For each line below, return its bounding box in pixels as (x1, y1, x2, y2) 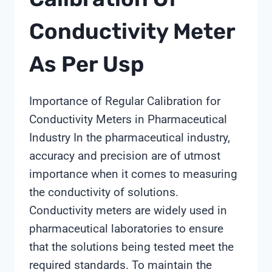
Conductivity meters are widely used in (29, 203, 227, 217)
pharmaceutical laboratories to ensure (29, 221, 223, 236)
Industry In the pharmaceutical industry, (29, 130, 230, 144)
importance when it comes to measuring (29, 166, 237, 181)
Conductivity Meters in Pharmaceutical (29, 112, 227, 126)
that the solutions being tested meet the (29, 239, 234, 254)
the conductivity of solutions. (29, 185, 178, 199)
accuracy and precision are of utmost (29, 148, 220, 163)
